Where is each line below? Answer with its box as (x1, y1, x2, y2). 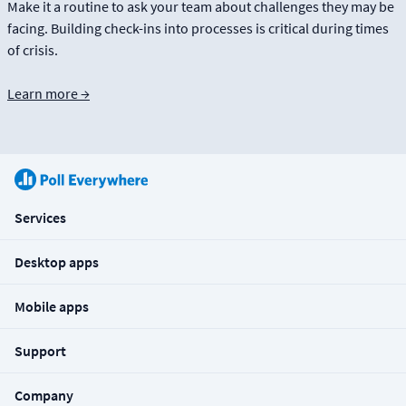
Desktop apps (14, 252, 99, 271)
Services (14, 208, 66, 227)
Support (14, 341, 66, 360)
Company (14, 385, 73, 404)
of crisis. (7, 40, 58, 59)
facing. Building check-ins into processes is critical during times (7, 18, 389, 37)
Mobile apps (14, 296, 89, 315)
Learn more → (7, 83, 90, 102)
